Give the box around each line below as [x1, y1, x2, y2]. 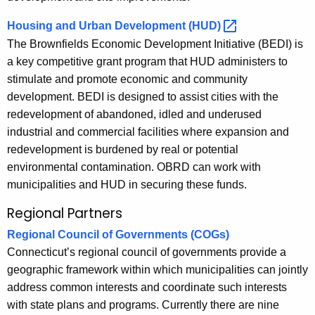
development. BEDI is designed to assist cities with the [7, 90, 278, 103]
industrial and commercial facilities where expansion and [7, 125, 289, 138]
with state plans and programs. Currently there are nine [7, 299, 279, 311]
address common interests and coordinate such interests [7, 281, 287, 294]
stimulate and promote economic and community [7, 72, 247, 85]
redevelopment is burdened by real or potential [7, 143, 238, 155]
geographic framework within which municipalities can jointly [7, 264, 308, 276]
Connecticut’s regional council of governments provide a [7, 246, 286, 259]
